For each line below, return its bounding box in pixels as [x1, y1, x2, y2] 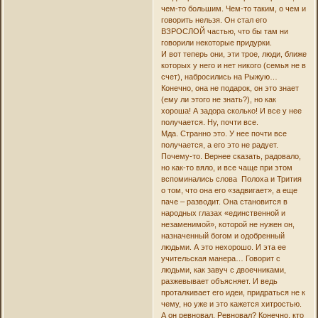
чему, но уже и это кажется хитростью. [160, 300, 302, 309]
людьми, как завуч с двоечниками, [160, 265, 286, 275]
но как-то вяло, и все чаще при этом [160, 163, 292, 172]
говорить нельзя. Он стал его [160, 16, 267, 25]
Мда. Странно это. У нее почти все [160, 129, 287, 138]
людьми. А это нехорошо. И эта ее [160, 243, 286, 252]
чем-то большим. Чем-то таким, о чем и [160, 4, 306, 13]
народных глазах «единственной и [160, 209, 285, 218]
